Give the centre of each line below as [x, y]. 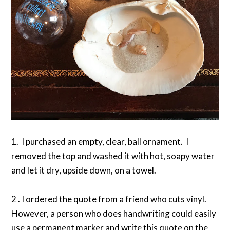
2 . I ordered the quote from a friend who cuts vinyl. [110, 199]
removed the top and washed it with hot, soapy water [113, 156]
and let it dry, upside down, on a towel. [84, 170]
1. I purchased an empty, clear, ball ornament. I [100, 141]
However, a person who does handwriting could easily [114, 213]
